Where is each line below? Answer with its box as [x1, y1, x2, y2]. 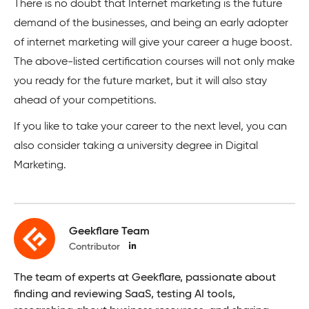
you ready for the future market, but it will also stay [14, 76, 267, 88]
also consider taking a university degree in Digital [14, 141, 258, 152]
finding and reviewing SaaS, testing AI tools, [14, 289, 235, 301]
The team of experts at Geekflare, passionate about [14, 272, 276, 284]
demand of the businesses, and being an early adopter [14, 18, 288, 30]
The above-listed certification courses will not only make [14, 57, 295, 68]
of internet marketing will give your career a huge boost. [14, 37, 292, 49]
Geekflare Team [69, 226, 150, 237]
